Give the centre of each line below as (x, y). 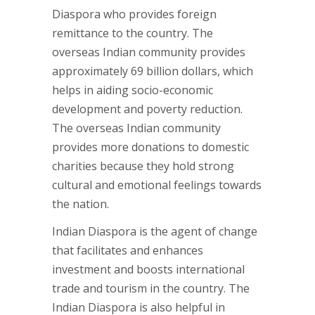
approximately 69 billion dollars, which (153, 71)
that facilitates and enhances (128, 250)
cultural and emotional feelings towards (157, 185)
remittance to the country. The (133, 33)
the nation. (81, 204)
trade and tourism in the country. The (151, 288)
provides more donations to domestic (150, 147)
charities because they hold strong (143, 166)
